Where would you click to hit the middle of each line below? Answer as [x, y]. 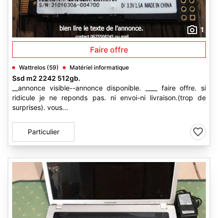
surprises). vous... [40, 107]
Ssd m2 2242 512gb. [46, 78]
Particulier [43, 132]
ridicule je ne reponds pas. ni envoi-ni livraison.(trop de [109, 98]
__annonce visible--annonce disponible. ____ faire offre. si [109, 88]
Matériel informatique [99, 67]
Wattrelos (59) [39, 67]
